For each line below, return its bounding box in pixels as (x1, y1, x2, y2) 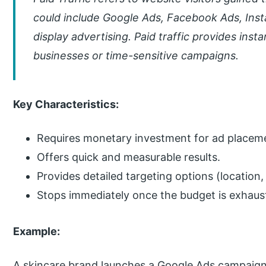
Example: (13, 225, 61, 238)
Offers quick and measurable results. (37, 150, 221, 163)
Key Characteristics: (13, 98, 119, 111)
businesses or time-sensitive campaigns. (33, 49, 239, 62)
